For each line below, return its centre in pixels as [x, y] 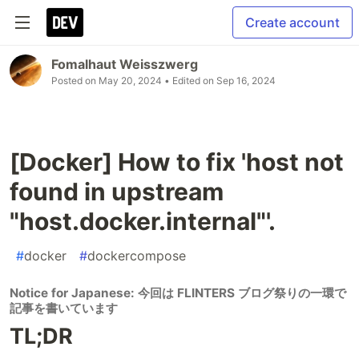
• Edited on [189, 81]
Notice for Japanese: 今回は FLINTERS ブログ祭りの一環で [178, 293]
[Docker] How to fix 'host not [177, 162]
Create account [292, 22]
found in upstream [117, 192]
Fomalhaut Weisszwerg [125, 64]
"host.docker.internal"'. [143, 221]
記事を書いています [64, 308]
